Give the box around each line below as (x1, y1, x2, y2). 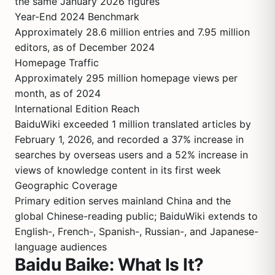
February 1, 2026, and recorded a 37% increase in (15, 133, 244, 145)
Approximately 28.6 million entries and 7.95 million (15, 26, 250, 38)
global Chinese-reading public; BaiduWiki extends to (15, 210, 258, 222)
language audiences (15, 241, 107, 253)
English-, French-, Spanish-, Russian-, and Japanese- (15, 225, 258, 238)
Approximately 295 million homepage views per (15, 72, 238, 84)
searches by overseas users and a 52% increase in (15, 149, 248, 161)
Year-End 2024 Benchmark (15, 10, 139, 23)
